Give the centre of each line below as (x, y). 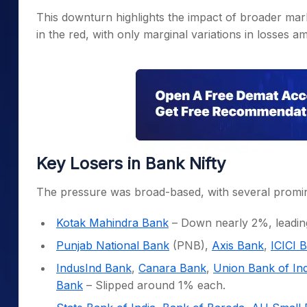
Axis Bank (238, 245)
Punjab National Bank (113, 245)
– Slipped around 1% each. (154, 285)
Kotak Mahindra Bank (112, 223)
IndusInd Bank (94, 268)
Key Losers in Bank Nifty (131, 163)
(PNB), (191, 245)
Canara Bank (172, 268)
